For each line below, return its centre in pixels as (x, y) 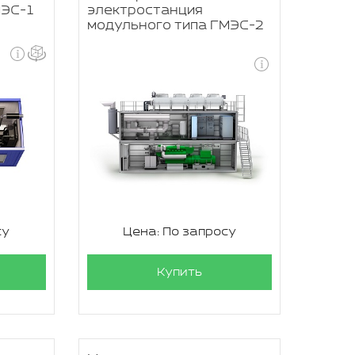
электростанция (145, 11)
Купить (179, 272)
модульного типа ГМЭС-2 (175, 26)
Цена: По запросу (179, 232)
